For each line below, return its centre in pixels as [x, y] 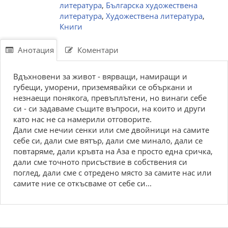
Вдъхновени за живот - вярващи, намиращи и [100, 76]
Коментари [97, 50]
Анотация [35, 50]
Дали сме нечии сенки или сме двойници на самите [111, 130]
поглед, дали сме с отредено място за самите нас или [112, 173]
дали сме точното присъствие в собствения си [100, 162]
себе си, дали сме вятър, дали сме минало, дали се [108, 140]
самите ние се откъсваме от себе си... [82, 183]
